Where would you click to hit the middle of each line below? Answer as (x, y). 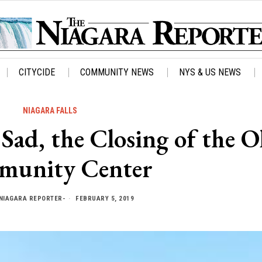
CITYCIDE (37, 73)
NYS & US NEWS (210, 73)
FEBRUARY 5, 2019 (104, 198)
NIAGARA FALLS (50, 111)
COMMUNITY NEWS (117, 73)
